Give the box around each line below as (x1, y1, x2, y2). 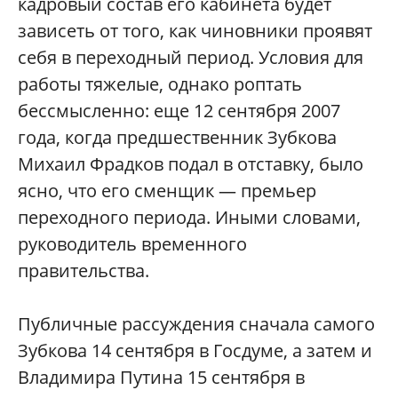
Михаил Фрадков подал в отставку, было (18, 152, 363, 177)
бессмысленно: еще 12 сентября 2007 (18, 99, 340, 123)
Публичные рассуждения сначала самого (18, 312, 375, 337)
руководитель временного (18, 232, 247, 257)
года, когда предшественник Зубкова (18, 125, 337, 150)
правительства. (18, 259, 149, 283)
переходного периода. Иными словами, (18, 205, 361, 230)
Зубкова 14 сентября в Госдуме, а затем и (18, 338, 372, 363)
